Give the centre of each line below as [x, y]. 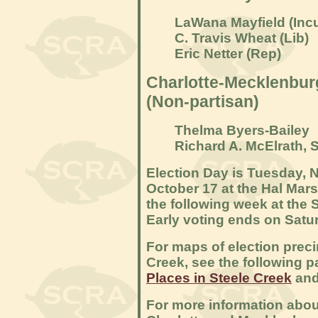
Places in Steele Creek [219, 278]
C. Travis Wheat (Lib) [242, 38]
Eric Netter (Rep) [228, 54]
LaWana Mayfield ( [234, 22]
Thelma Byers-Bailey [242, 130]
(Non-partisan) [203, 102]
